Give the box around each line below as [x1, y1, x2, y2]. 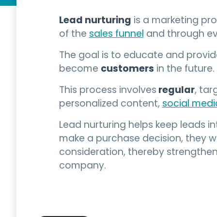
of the [59, 27, 89, 42]
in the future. [154, 62, 215, 77]
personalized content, [59, 97, 162, 112]
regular [156, 83, 195, 99]
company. [59, 159, 106, 174]
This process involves [59, 83, 156, 98]
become [59, 62, 101, 77]
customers [100, 62, 154, 77]
